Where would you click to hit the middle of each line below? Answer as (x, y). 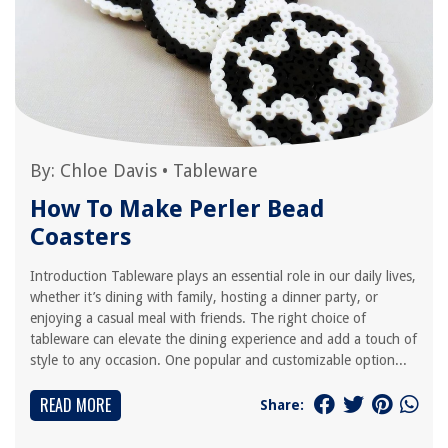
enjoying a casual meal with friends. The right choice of (198, 318)
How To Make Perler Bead (177, 209)
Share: (282, 404)
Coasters (80, 237)
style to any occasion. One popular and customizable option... (218, 360)
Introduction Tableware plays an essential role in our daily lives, (223, 276)
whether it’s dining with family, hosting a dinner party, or (204, 297)
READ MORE (75, 405)
